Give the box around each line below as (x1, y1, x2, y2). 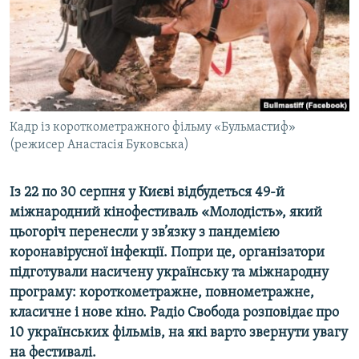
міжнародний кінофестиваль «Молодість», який (10, 205, 322, 221)
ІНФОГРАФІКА (29, 95, 90, 107)
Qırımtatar (14, 50, 77, 65)
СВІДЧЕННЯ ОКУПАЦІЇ (29, 38, 128, 50)
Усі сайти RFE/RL (27, 167, 131, 184)
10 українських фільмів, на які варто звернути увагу (10, 325, 348, 341)
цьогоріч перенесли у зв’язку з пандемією (10, 225, 280, 241)
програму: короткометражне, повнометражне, (10, 285, 314, 301)
